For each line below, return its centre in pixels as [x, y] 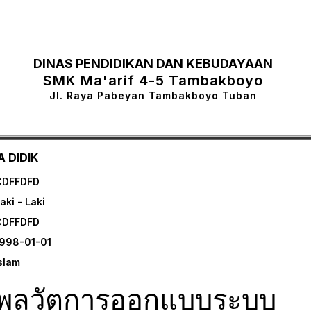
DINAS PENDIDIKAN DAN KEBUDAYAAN [153, 63]
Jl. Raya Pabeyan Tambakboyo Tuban [153, 95]
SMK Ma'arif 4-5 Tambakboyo [153, 80]
